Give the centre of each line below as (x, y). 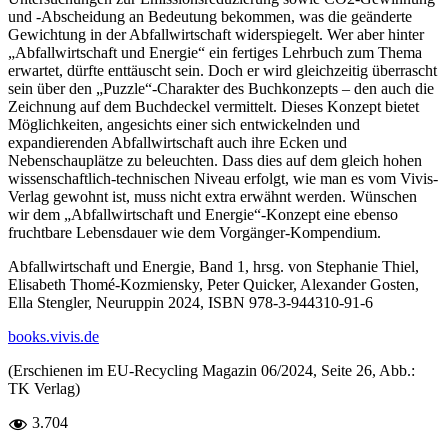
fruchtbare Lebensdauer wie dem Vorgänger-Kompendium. (194, 232)
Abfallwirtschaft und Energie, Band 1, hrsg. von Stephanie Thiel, (213, 266)
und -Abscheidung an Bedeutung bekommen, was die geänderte (210, 16)
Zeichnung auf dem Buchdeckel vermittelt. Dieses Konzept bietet (213, 106)
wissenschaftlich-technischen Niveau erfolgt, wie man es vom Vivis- (223, 178)
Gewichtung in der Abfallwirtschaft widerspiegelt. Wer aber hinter (216, 34)
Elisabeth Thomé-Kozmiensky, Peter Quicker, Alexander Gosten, (213, 284)
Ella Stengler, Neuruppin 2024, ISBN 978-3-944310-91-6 (190, 302)
